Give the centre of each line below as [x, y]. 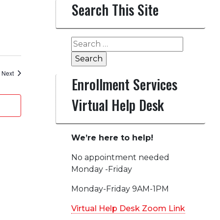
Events [23, 72]
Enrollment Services [124, 84]
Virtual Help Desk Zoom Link [128, 208]
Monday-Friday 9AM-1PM [120, 189]
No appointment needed [120, 157]
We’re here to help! [112, 138]
